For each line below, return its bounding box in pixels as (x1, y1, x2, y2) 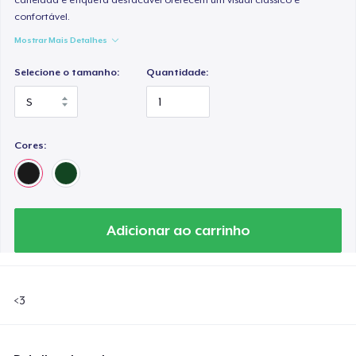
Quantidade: (146, 66, 209, 78)
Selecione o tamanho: (14, 66, 120, 78)
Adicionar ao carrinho (106, 222, 250, 238)
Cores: (14, 139, 47, 151)
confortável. (14, 10, 71, 22)
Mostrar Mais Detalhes (14, 34, 108, 44)
